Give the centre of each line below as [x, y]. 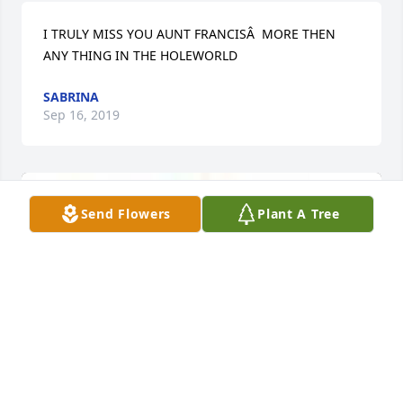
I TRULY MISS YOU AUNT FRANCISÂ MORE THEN [189, 33]
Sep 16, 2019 [81, 114]
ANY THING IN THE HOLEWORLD [140, 55]
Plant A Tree [299, 214]
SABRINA [71, 96]
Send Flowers [126, 214]
